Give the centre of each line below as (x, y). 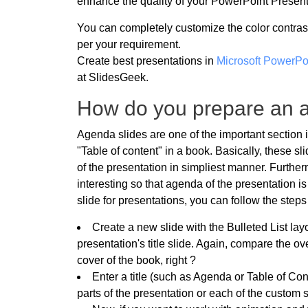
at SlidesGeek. (113, 77)
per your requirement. (129, 44)
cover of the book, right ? (136, 260)
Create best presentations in (147, 61)
